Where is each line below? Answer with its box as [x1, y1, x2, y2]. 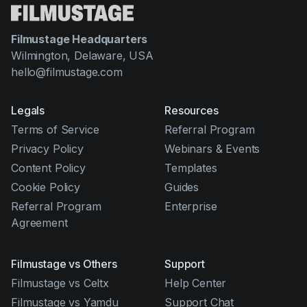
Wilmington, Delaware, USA [11, 49, 153, 62]
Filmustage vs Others [11, 257, 117, 271]
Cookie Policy [11, 180, 80, 194]
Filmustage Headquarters [11, 32, 148, 46]
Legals [11, 103, 45, 117]
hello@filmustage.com [11, 65, 123, 79]
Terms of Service [11, 123, 99, 136]
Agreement [11, 216, 68, 230]
